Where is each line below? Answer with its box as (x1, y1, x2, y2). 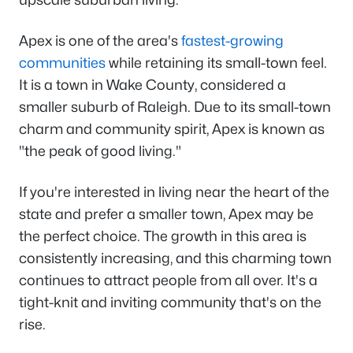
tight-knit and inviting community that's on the (19, 294, 321, 310)
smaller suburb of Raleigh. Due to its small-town (19, 98, 331, 115)
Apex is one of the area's (19, 32, 181, 49)
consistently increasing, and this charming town (19, 250, 332, 266)
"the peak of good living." (19, 143, 181, 159)
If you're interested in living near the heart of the (19, 184, 329, 200)
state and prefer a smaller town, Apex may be (19, 206, 314, 222)
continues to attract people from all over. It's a (19, 272, 318, 288)
